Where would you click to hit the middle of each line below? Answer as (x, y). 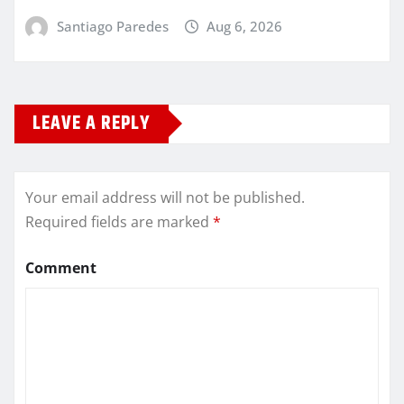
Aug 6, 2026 (245, 27)
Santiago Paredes (112, 27)
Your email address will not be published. (165, 197)
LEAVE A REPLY (92, 123)
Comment (61, 267)
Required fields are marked (119, 221)
